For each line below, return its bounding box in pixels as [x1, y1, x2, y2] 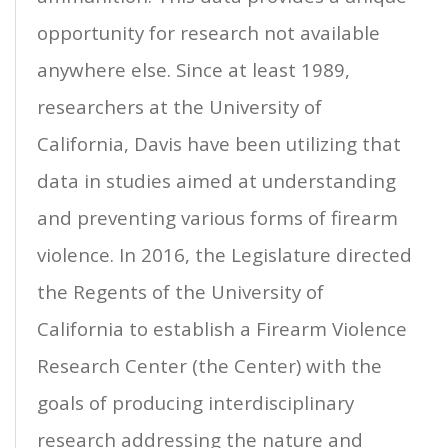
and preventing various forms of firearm [37, 205, 398, 231]
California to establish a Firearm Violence [37, 316, 407, 342]
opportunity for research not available [37, 20, 380, 46]
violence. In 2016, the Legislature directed [37, 242, 412, 268]
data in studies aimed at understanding [37, 168, 396, 194]
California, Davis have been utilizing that [37, 131, 401, 157]
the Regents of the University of [37, 279, 324, 305]
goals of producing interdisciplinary [37, 390, 354, 416]
